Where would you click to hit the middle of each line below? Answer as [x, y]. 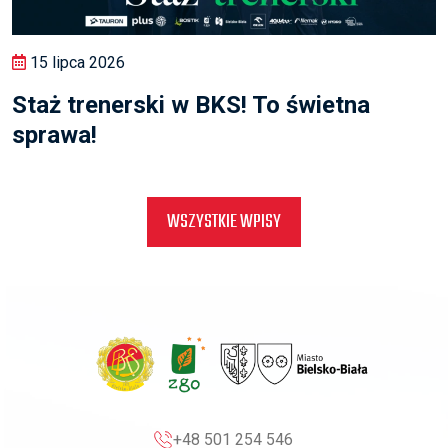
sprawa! [54, 134]
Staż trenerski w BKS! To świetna [191, 104]
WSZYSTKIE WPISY [224, 221]
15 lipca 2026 [75, 62]
